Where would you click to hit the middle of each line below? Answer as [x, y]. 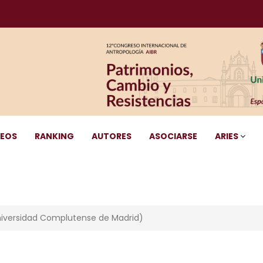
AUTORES [112, 136]
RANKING [54, 136]
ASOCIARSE [173, 136]
